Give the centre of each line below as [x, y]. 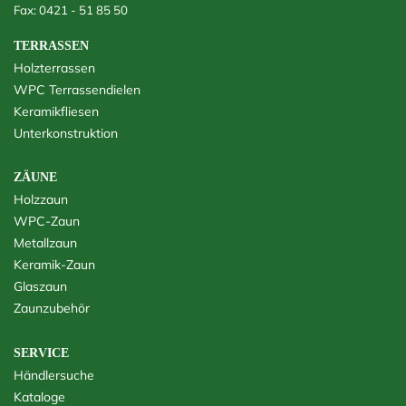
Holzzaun [41, 199]
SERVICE [41, 353]
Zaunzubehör [52, 308]
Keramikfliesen [56, 111]
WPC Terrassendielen [77, 90]
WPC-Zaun [47, 221]
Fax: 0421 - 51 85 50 [71, 10]
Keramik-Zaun [54, 265]
